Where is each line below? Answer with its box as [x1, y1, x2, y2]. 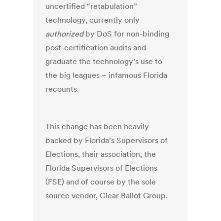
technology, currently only [45, 15, 140, 25]
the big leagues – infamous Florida [45, 70, 168, 80]
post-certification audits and [45, 42, 147, 53]
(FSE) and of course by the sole [45, 177, 156, 187]
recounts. [45, 84, 79, 94]
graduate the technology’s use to [45, 56, 163, 67]
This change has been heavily [45, 121, 149, 132]
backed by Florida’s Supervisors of [45, 135, 168, 146]
